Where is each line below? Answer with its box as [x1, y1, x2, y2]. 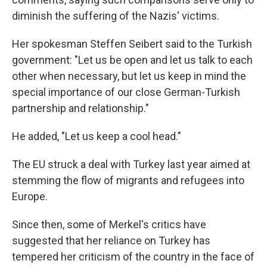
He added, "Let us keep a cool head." [12, 129, 181, 142]
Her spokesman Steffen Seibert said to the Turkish [12, 37, 252, 50]
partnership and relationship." [12, 101, 149, 114]
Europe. [12, 190, 48, 203]
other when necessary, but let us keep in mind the [12, 69, 246, 82]
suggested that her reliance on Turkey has [12, 234, 210, 247]
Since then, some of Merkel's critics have [12, 218, 206, 231]
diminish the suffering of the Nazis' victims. [12, 9, 219, 22]
